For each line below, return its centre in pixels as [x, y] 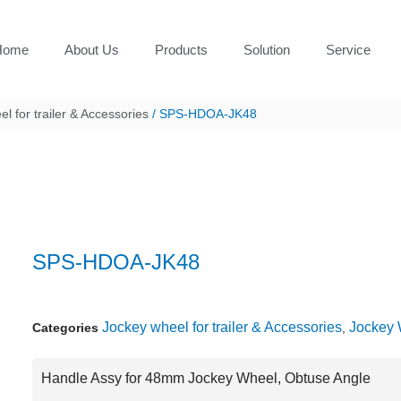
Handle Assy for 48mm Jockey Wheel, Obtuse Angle [206, 378]
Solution [267, 49]
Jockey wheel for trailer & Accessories [222, 327]
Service [348, 49]
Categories [65, 328]
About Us [92, 49]
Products [181, 49]
